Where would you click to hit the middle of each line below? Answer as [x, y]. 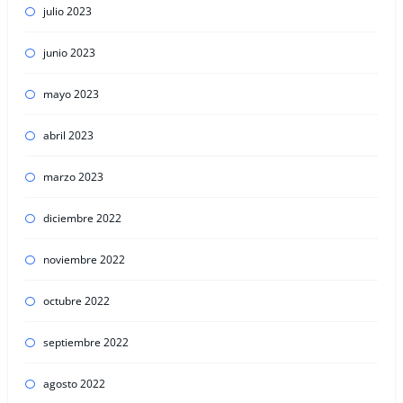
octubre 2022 [76, 301]
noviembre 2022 [84, 260]
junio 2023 [69, 53]
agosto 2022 [74, 384]
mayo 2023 [71, 94]
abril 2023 [68, 136]
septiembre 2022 [85, 343]
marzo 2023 [73, 177]
